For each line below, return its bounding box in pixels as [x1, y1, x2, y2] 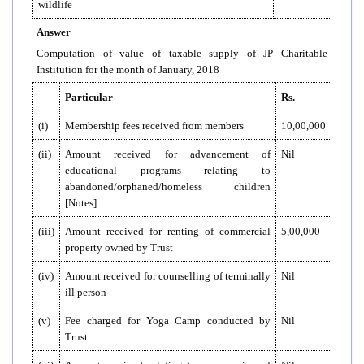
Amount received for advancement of [65, 147, 271, 160]
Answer [37, 25, 71, 38]
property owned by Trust [65, 240, 173, 253]
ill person [65, 285, 106, 298]
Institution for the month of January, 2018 [37, 63, 219, 76]
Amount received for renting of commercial [65, 224, 271, 237]
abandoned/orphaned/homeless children [65, 180, 271, 193]
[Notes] [65, 196, 97, 209]
